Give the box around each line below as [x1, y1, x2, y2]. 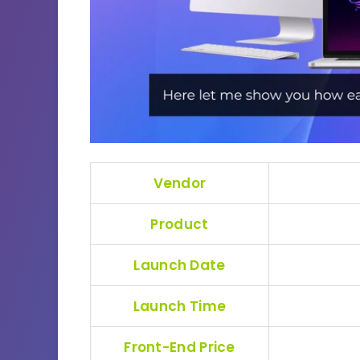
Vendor [153, 173, 207, 193]
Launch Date [133, 255, 226, 275]
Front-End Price [124, 337, 235, 357]
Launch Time [133, 296, 227, 316]
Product [150, 214, 209, 234]
